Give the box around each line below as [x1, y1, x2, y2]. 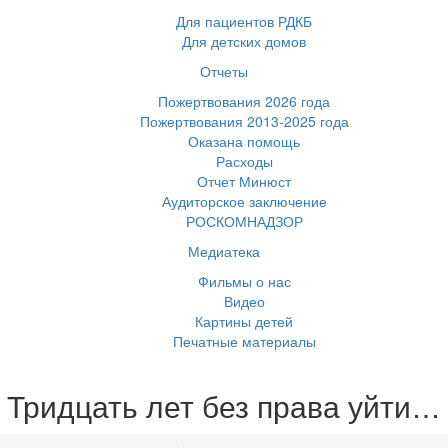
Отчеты [200, 61, 248, 81]
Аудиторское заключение [161, 191, 327, 211]
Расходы [215, 151, 273, 171]
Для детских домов [182, 31, 306, 51]
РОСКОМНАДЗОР [185, 211, 303, 231]
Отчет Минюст [197, 171, 291, 191]
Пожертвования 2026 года [158, 91, 330, 111]
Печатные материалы [172, 331, 316, 351]
